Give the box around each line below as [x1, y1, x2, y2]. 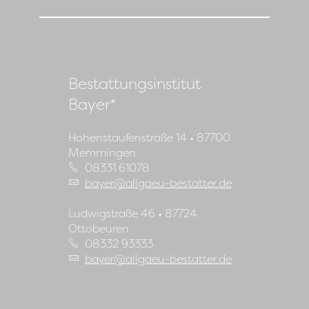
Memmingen [68, 145, 136, 161]
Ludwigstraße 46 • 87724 [68, 206, 197, 221]
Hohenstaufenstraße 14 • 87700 [68, 130, 230, 146]
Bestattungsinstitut [68, 73, 201, 94]
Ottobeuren [68, 221, 129, 237]
